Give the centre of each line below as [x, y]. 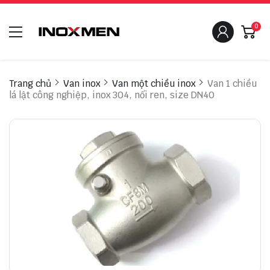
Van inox [82, 84]
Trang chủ [30, 84]
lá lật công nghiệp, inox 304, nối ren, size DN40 [112, 95]
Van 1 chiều [232, 84]
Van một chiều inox [154, 84]
